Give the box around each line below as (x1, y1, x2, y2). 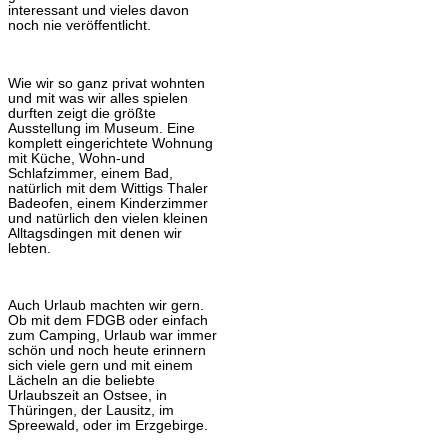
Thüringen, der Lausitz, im (8, 402, 174, 418)
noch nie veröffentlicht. (8, 18, 151, 34)
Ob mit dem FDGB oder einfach (8, 312, 208, 328)
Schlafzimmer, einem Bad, (8, 165, 173, 181)
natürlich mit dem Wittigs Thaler (8, 180, 208, 196)
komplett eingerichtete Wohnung (8, 135, 213, 151)
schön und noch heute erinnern (8, 342, 206, 358)
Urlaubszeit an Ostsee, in (8, 387, 167, 403)
